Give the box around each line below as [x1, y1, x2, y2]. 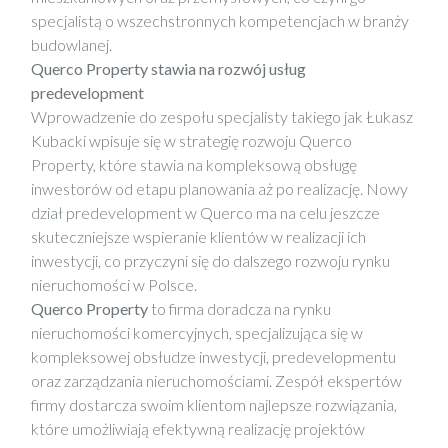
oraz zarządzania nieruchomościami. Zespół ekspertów [31, 371, 402, 390]
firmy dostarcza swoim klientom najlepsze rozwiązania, [31, 395, 397, 414]
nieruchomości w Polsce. [31, 275, 197, 294]
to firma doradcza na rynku [148, 299, 331, 318]
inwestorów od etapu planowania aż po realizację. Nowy [31, 179, 408, 198]
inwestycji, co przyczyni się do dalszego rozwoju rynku [31, 251, 390, 270]
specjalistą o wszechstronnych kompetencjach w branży [31, 11, 409, 30]
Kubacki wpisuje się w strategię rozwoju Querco [31, 131, 352, 150]
